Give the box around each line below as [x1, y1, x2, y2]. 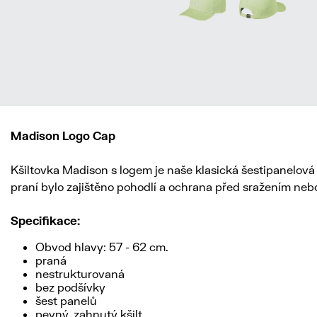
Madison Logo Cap [11, 129, 115, 142]
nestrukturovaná [35, 267, 125, 280]
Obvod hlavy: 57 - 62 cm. [35, 240, 168, 253]
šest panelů [35, 294, 97, 307]
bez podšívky [35, 280, 105, 294]
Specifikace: [11, 214, 80, 227]
